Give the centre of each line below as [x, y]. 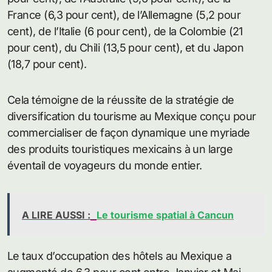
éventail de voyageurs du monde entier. [105, 166]
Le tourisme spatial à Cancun [165, 215]
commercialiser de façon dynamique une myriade [129, 133]
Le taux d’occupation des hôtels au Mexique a [120, 256]
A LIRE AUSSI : [56, 215]
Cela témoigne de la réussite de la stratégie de [121, 100]
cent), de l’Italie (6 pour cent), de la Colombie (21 [125, 32]
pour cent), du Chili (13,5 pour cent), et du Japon [125, 48]
